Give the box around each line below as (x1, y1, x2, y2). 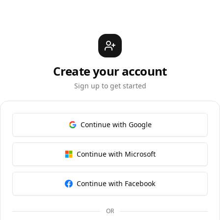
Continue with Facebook (77, 179, 155, 188)
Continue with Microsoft (76, 149, 156, 159)
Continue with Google (80, 120, 152, 129)
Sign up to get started (74, 81, 146, 90)
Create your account (53, 63, 167, 79)
